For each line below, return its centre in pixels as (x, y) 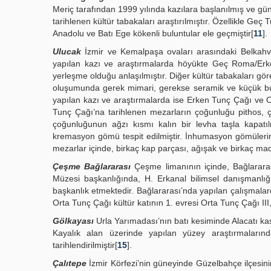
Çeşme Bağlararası (92, 166)
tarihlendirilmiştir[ (85, 245)
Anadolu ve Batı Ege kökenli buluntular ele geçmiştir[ (153, 33)
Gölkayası (73, 221)
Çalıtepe (70, 263)
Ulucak (67, 51)
